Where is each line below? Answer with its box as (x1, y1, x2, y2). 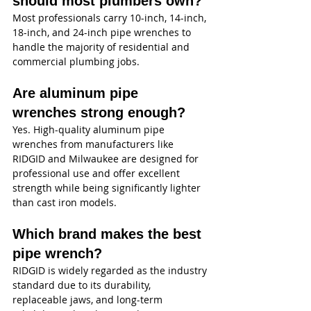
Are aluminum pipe (12, 85, 142, 101)
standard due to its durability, (12, 278, 153, 292)
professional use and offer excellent (12, 166, 183, 180)
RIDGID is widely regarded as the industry (12, 263, 210, 277)
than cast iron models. (12, 195, 117, 209)
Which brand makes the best (12, 226, 205, 242)
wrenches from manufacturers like (12, 137, 176, 151)
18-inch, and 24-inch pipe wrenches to (12, 25, 194, 39)
